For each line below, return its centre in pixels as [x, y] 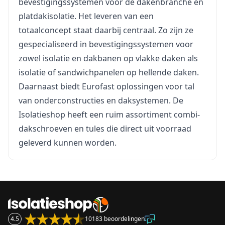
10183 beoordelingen [115, 219]
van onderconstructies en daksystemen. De [101, 100]
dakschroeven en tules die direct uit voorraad [105, 129]
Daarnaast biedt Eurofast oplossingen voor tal [106, 86]
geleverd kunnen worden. [68, 143]
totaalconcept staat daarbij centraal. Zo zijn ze [106, 30]
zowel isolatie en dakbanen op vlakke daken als [108, 58]
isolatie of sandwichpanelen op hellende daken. [109, 72]
